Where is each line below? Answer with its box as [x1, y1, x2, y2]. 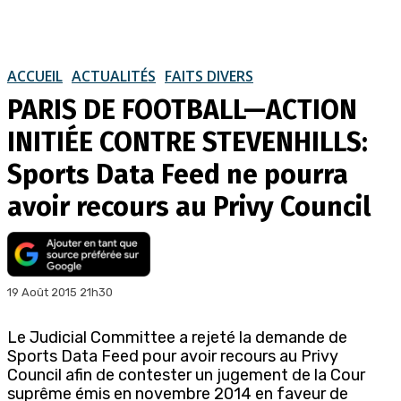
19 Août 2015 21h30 [7, 285, 113, 299]
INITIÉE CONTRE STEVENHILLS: [7, 125, 368, 158]
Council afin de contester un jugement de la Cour [7, 364, 365, 385]
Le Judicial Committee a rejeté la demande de [7, 327, 347, 347]
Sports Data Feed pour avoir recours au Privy [7, 346, 338, 366]
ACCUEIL [7, 65, 63, 86]
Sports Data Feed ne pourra [7, 158, 348, 191]
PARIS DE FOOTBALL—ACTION [7, 93, 357, 126]
